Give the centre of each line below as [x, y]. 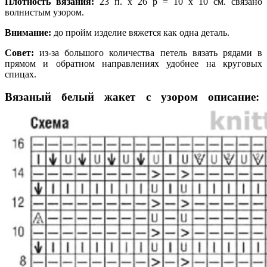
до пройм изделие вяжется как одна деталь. [140, 32]
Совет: [19, 52]
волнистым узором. [44, 12]
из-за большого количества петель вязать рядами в [148, 52]
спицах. [21, 74]
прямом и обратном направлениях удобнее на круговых [133, 63]
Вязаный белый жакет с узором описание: [133, 97]
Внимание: [28, 32]
